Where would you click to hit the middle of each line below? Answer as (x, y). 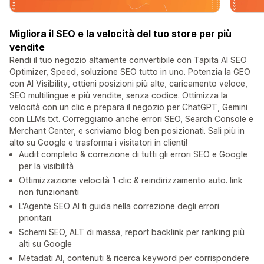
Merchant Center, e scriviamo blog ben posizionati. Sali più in (127, 131)
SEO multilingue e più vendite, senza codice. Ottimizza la (118, 95)
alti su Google (45, 244)
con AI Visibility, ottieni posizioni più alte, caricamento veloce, (128, 84)
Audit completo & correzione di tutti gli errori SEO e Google (133, 154)
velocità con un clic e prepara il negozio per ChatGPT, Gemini (128, 107)
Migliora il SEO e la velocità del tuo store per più (121, 34)
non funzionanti (49, 192)
